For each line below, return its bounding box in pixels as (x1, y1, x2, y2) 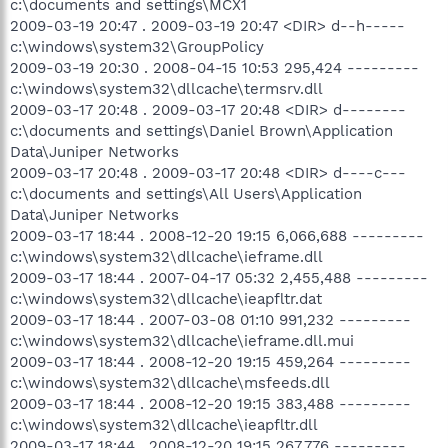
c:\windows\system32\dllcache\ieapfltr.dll (10, 415, 318, 434)
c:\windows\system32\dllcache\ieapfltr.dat (10, 289, 322, 308)
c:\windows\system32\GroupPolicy (10, 37, 264, 56)
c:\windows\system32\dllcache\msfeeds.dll (10, 373, 330, 392)
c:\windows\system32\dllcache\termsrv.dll (10, 79, 323, 98)
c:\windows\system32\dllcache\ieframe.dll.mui (10, 331, 354, 350)
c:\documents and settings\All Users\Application (10, 184, 362, 203)
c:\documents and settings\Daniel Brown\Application (10, 121, 393, 140)
